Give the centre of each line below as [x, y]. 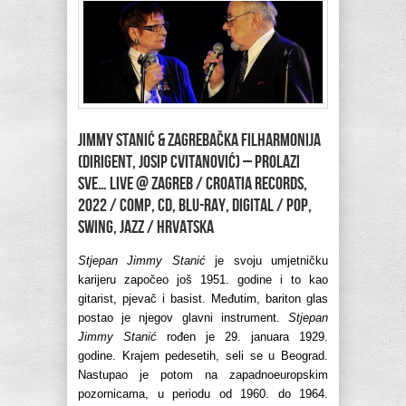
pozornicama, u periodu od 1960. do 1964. [203, 394]
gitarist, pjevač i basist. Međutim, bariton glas [203, 299]
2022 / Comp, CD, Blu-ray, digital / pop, [195, 206]
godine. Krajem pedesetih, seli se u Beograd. [203, 356]
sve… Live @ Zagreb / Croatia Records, [193, 184]
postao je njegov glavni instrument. [183, 318]
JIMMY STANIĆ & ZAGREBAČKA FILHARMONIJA [199, 141]
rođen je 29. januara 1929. [242, 337]
